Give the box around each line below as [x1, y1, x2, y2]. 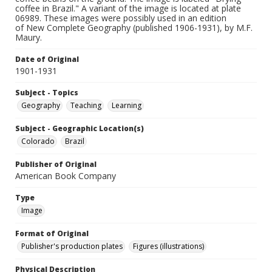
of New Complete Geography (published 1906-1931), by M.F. [15, 22, 253, 34]
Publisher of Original [15, 159, 97, 170]
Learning [112, 100, 141, 111]
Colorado [21, 136, 55, 147]
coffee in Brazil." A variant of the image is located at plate [15, 2, 241, 15]
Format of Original [15, 228, 89, 239]
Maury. [15, 32, 42, 44]
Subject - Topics [15, 87, 78, 98]
